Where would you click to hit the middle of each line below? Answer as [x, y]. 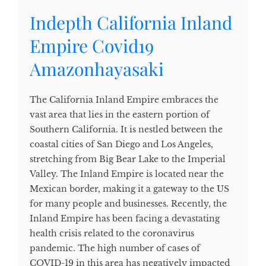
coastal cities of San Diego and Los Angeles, [121, 145]
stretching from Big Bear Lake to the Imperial [128, 159]
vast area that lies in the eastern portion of [120, 115]
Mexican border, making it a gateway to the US [129, 189]
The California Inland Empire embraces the [124, 100]
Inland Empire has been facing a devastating [125, 219]
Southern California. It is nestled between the [126, 130]
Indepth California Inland [131, 23]
